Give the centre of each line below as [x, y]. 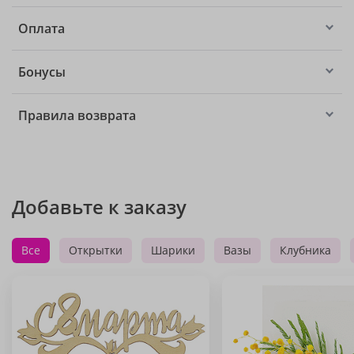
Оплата [41, 28]
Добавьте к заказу [99, 207]
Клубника [305, 250]
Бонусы [42, 72]
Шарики [173, 250]
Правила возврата [77, 115]
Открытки [96, 250]
